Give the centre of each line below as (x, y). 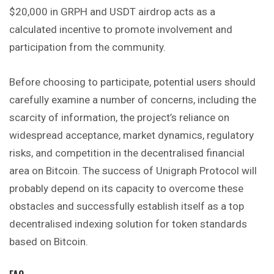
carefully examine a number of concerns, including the (133, 100)
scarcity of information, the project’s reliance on (119, 118)
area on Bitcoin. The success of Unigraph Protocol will (133, 171)
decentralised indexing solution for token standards (128, 224)
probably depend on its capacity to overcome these (126, 189)
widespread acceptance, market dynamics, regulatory (131, 135)
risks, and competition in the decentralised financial (127, 153)
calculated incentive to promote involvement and (121, 29)
